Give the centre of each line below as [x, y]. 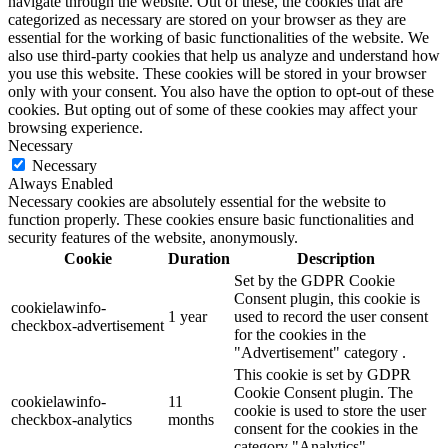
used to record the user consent [331, 317]
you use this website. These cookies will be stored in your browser [217, 74]
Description [335, 259]
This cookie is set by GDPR [322, 375]
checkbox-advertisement [87, 326]
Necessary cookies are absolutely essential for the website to [197, 202]
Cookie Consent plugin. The [323, 393]
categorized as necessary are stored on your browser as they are [207, 20]
